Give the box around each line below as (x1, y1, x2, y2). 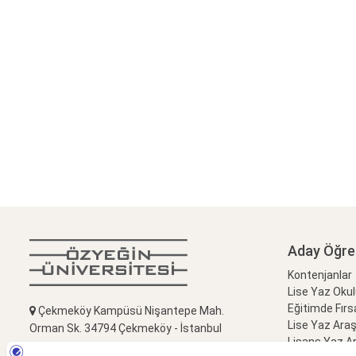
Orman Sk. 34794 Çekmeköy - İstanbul (29, 322, 222, 335)
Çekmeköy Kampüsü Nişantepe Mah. (36, 304, 224, 318)
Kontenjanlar (288, 269, 352, 282)
